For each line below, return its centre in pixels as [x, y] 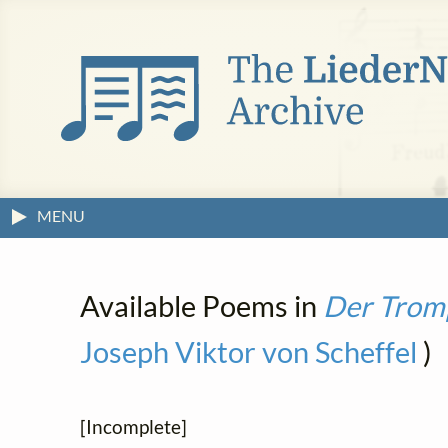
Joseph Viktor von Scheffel [248, 351]
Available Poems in [201, 305]
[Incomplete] [133, 427]
